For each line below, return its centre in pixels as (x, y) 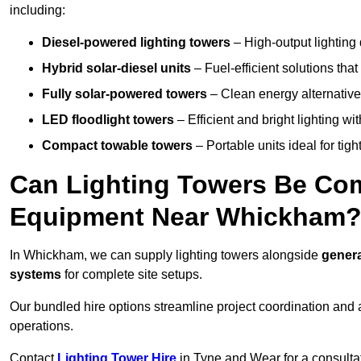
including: (37, 10)
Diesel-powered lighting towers (136, 43)
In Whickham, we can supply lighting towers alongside (166, 255)
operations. (41, 326)
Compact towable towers (117, 146)
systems (35, 275)
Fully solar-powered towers (124, 94)
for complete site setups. (132, 275)
